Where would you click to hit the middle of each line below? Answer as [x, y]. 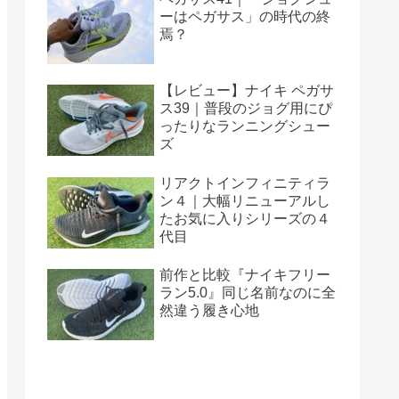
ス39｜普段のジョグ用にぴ [246, 109]
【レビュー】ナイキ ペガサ [247, 91]
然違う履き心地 [209, 311]
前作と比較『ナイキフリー [245, 275]
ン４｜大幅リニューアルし [245, 200]
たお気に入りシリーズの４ [245, 218]
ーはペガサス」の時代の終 [245, 16]
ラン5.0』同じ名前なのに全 [248, 293]
